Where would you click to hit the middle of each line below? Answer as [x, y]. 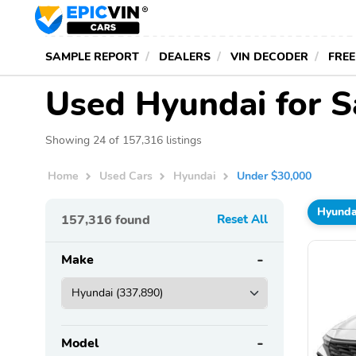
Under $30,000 [275, 176]
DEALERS [185, 56]
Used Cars [126, 176]
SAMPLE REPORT [92, 56]
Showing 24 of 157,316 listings [124, 140]
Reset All [242, 219]
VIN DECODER [269, 56]
